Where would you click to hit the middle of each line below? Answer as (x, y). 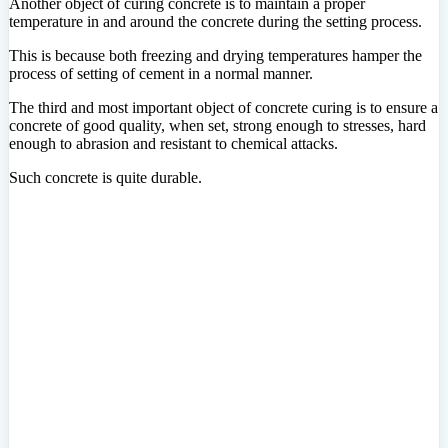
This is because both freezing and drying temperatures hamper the (215, 55)
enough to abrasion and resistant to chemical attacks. (173, 143)
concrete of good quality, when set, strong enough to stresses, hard (217, 125)
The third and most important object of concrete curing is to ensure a (223, 107)
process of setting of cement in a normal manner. (161, 73)
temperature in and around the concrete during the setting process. (215, 21)
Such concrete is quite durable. (105, 177)
